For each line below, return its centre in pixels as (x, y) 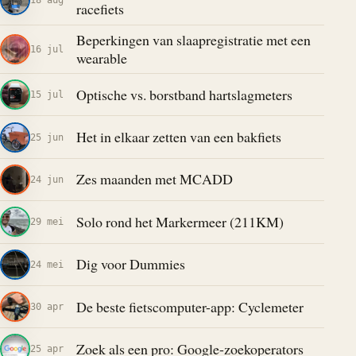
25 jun (47, 137)
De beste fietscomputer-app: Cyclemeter (190, 306)
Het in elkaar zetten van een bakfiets (178, 137)
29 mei (47, 222)
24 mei (47, 264)
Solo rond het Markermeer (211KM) (180, 221)
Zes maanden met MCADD (154, 179)
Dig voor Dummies (130, 264)
